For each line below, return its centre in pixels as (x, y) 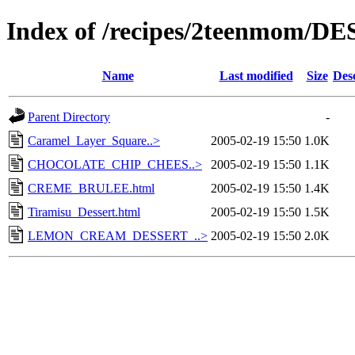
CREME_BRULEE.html (91, 188)
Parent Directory (69, 116)
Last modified (256, 75)
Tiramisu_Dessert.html (84, 212)
